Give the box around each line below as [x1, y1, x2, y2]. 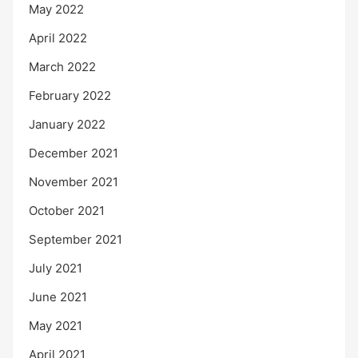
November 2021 [29, 174, 118, 190]
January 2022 [29, 117, 105, 133]
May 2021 [29, 318, 82, 334]
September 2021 [29, 232, 122, 248]
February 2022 [29, 88, 111, 104]
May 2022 [29, 2, 84, 18]
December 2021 [29, 145, 118, 161]
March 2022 [29, 59, 96, 75]
